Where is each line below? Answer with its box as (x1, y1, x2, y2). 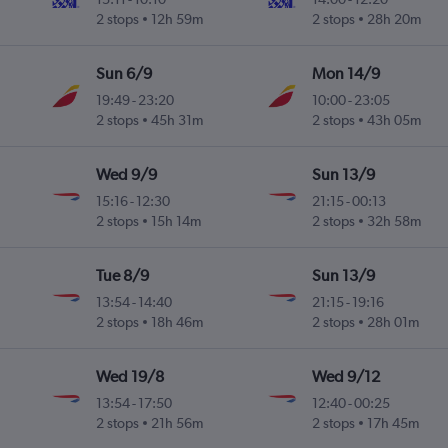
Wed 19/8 (96, 367, 165, 387)
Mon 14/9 (311, 64, 380, 84)
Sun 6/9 (96, 64, 153, 84)
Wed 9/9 (96, 165, 158, 185)
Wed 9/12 (311, 367, 380, 387)
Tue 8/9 (96, 266, 150, 286)
